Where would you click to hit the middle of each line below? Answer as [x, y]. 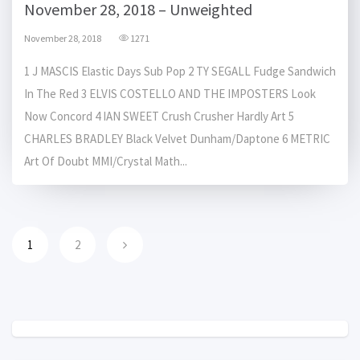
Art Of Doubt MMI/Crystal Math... [106, 162]
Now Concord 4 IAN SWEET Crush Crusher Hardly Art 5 [159, 117]
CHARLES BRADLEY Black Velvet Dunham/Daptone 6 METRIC [177, 139]
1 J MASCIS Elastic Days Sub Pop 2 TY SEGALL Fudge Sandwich [180, 72]
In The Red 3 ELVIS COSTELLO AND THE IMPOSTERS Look [170, 94]
